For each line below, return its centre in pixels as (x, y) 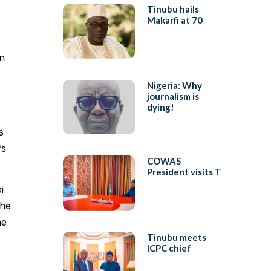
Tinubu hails (173, 9)
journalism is (173, 96)
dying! (160, 107)
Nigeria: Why (174, 85)
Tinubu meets (176, 237)
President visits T (184, 172)
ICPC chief (169, 248)
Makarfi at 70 (175, 20)
